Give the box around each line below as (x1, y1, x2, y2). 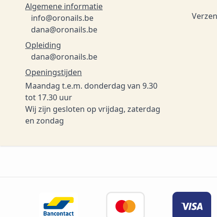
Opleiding (25, 40, 61, 50)
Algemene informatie (25, 1, 103, 12)
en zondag (25, 115, 64, 126)
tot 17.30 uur (25, 92, 72, 103)
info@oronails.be (31, 13, 93, 23)
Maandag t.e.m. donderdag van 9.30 (25, 80, 157, 91)
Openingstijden (25, 67, 82, 77)
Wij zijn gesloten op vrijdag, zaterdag (25, 104, 160, 114)
